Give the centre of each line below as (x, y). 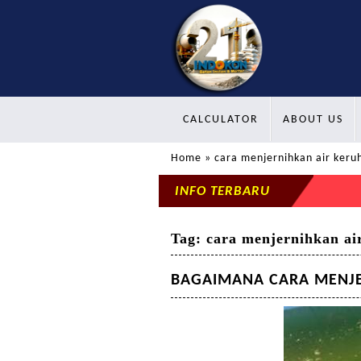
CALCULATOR (221, 120)
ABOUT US (313, 120)
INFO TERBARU (222, 191)
